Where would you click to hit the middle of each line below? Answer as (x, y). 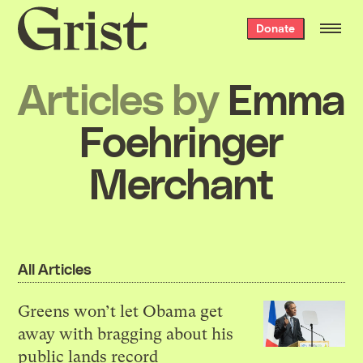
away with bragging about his (126, 335)
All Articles (55, 268)
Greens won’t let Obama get (121, 312)
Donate (275, 28)
